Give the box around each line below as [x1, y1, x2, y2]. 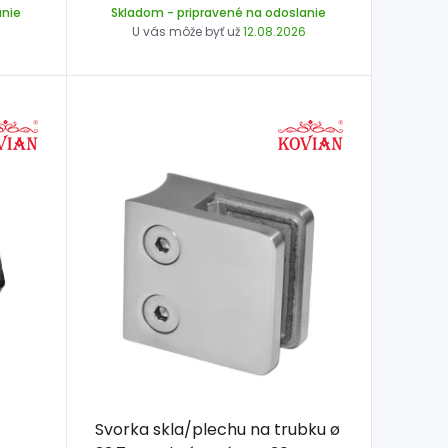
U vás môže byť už [131, 22, 243, 40]
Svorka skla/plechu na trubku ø [94, 418, 340, 442]
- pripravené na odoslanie [164, 3, 327, 21]
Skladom [111, 3, 165, 21]
